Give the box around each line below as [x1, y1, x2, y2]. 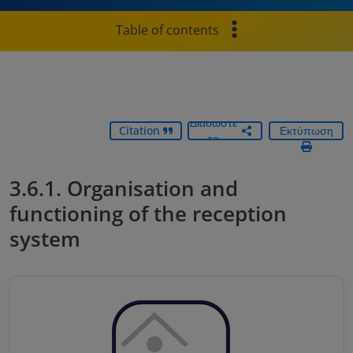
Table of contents [116, 21, 220, 39]
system [9, 225, 80, 253]
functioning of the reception [9, 199, 287, 228]
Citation [118, 123, 163, 138]
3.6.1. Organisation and [9, 174, 238, 203]
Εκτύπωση [279, 123, 333, 138]
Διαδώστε [190, 115, 237, 130]
